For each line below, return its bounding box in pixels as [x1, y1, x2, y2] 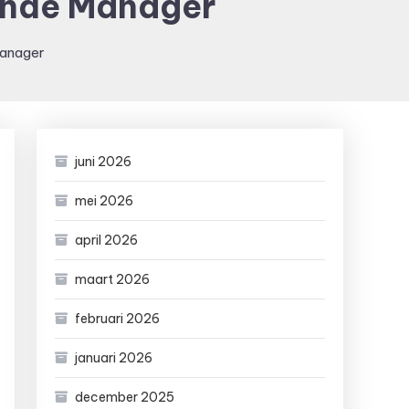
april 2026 [75, 232, 138, 248]
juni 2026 [75, 153, 131, 170]
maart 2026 [75, 271, 150, 288]
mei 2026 [75, 193, 133, 209]
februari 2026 [75, 310, 160, 327]
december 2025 [75, 389, 174, 405]
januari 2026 [75, 350, 152, 366]
